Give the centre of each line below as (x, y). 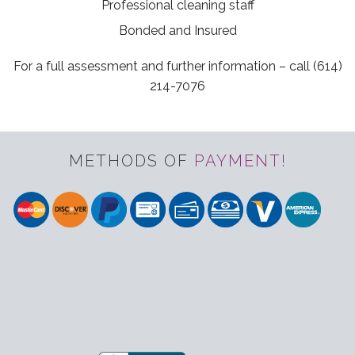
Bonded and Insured (177, 31)
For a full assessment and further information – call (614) (177, 67)
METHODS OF (131, 161)
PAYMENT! (240, 161)
